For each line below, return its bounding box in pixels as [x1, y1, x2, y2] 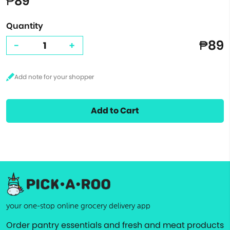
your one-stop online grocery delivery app [6, 202, 150, 210]
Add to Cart [91, 105, 139, 117]
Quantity [6, 20, 43, 32]
